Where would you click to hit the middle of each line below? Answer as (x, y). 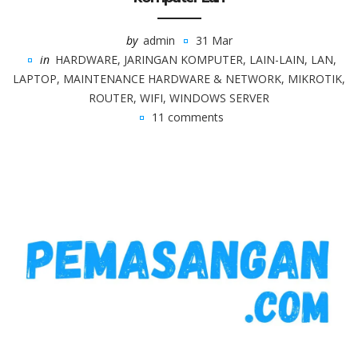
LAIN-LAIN (276, 60)
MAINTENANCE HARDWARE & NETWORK (172, 79)
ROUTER (111, 98)
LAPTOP (35, 79)
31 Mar (214, 40)
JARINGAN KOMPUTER (183, 60)
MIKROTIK (315, 79)
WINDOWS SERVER (219, 98)
